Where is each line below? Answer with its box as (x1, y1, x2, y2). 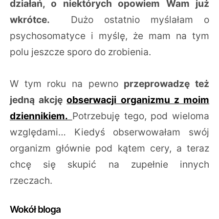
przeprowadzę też (124, 77, 210, 89)
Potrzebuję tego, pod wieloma (72, 109, 209, 122)
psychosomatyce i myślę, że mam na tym (10, 29, 209, 42)
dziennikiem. (10, 109, 68, 122)
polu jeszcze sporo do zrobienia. (10, 45, 153, 58)
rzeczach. (10, 174, 55, 186)
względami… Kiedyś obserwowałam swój (10, 126, 209, 138)
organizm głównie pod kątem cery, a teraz (10, 142, 209, 154)
